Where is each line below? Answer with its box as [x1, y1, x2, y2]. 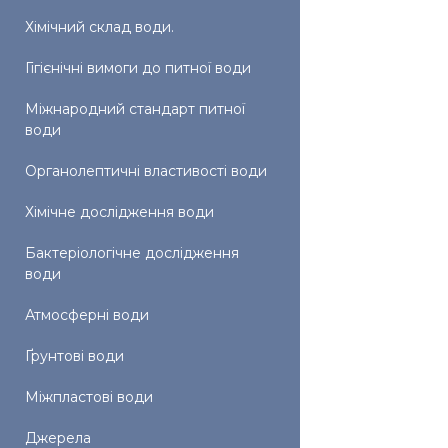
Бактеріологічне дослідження [25, 244, 239, 262]
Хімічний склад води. [25, 18, 174, 36]
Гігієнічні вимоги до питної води [25, 59, 251, 77]
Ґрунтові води [25, 347, 124, 365]
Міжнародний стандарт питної [25, 100, 245, 118]
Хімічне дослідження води [25, 203, 214, 221]
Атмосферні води [25, 306, 149, 324]
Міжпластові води [25, 388, 153, 406]
